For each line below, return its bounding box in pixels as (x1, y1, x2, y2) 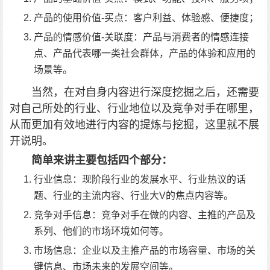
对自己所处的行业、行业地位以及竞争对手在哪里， (10, 101, 259, 115)
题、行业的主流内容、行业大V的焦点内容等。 (34, 190, 233, 201)
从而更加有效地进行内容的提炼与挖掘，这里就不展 (10, 118, 259, 131)
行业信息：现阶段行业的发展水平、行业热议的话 (34, 174, 246, 184)
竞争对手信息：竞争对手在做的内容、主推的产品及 (34, 209, 256, 220)
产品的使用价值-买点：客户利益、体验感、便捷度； (34, 12, 259, 23)
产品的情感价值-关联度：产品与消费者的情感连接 (34, 31, 249, 42)
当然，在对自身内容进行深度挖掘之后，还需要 (31, 85, 259, 98)
